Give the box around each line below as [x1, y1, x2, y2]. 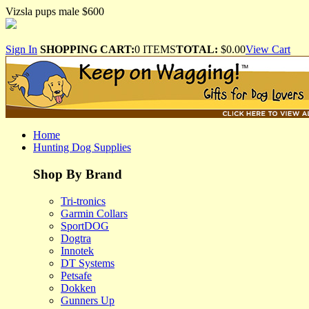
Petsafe [61, 269, 92, 281]
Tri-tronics [61, 195, 106, 207]
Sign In [6, 43, 37, 56]
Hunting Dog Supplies [33, 141, 131, 154]
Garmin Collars [61, 207, 128, 219]
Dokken [61, 281, 96, 294]
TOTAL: [176, 43, 221, 56]
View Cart [246, 43, 290, 56]
